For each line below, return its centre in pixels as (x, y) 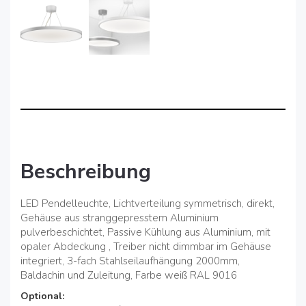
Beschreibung (86, 171)
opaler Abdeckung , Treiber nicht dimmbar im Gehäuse (146, 246)
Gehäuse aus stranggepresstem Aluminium (120, 218)
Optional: (42, 296)
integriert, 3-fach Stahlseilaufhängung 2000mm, (130, 261)
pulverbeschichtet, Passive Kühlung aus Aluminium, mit (145, 232)
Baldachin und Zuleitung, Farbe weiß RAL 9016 (129, 275)
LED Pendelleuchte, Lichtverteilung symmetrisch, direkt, (148, 203)
